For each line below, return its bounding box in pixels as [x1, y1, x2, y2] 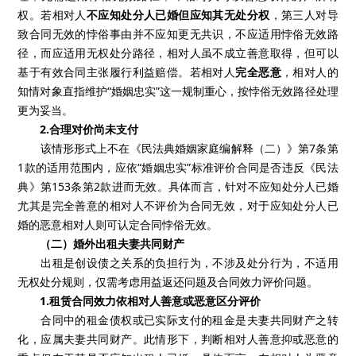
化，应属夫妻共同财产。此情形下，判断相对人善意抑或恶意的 [17, 331, 339, 346]
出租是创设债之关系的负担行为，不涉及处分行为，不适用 [17, 254, 339, 270]
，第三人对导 [269, 6, 339, 22]
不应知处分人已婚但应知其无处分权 [86, 6, 270, 22]
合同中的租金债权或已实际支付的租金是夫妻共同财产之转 [17, 311, 339, 327]
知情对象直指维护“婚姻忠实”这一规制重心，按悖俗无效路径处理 [17, 83, 339, 99]
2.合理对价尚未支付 [29, 121, 139, 137]
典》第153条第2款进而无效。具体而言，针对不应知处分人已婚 [17, 178, 339, 194]
